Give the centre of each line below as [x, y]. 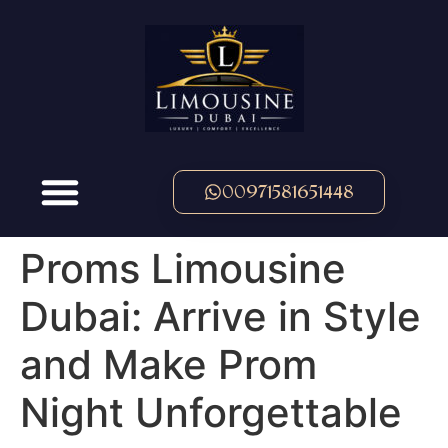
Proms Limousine [183, 268]
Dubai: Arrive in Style [220, 316]
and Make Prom [168, 364]
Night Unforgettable [211, 412]
